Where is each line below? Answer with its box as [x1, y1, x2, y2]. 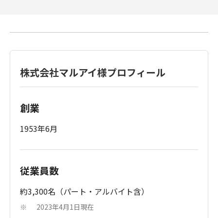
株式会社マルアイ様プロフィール [20, 65, 165, 79]
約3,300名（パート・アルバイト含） [20, 185, 149, 197]
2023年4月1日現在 [36, 202, 94, 212]
